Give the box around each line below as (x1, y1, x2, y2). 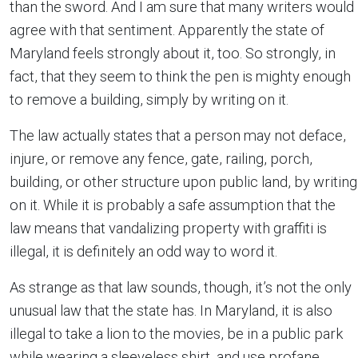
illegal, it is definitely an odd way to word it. (10, 243, 277, 260)
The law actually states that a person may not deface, (10, 127, 346, 144)
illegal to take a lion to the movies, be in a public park (10, 325, 343, 342)
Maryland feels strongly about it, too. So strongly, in (10, 45, 336, 62)
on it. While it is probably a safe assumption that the (10, 197, 336, 213)
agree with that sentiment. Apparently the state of (10, 22, 324, 38)
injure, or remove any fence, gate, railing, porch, (10, 150, 312, 167)
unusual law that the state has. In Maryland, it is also (10, 302, 332, 319)
